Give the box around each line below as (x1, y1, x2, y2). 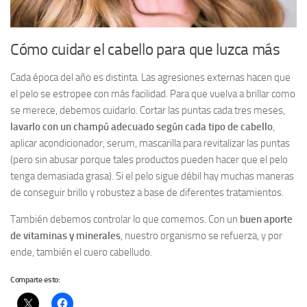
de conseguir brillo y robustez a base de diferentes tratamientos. (10, 186, 284, 199)
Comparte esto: (10, 274, 60, 284)
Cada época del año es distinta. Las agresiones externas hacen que (10, 71, 291, 84)
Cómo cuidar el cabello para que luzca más (10, 40, 280, 59)
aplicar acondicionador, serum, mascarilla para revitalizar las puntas (10, 136, 290, 149)
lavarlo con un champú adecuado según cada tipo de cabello (10, 120, 273, 133)
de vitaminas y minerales (10, 229, 121, 242)
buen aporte (240, 212, 293, 225)
